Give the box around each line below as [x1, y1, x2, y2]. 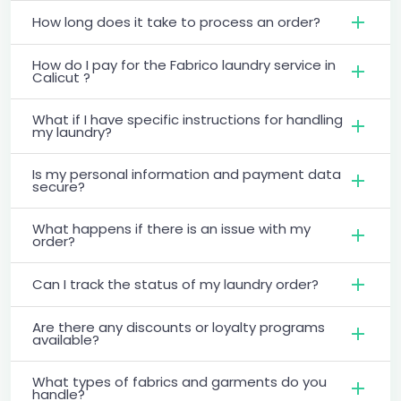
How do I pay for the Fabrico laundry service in [32, 55, 336, 74]
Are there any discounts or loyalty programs [32, 317, 325, 337]
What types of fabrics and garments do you [32, 371, 327, 391]
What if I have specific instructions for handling [32, 109, 343, 129]
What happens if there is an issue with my [32, 218, 311, 238]
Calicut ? [32, 67, 90, 87]
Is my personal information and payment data [32, 164, 341, 183]
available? [32, 329, 99, 349]
